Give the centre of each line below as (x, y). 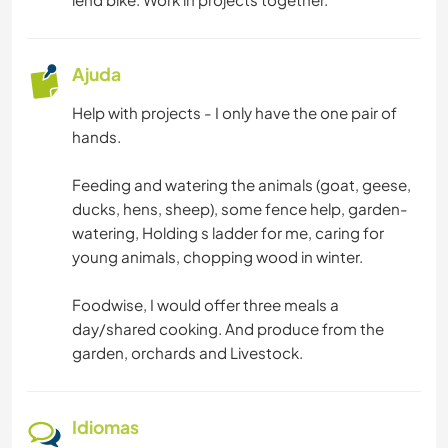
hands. (96, 137)
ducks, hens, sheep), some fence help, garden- (240, 209)
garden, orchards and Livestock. (187, 353)
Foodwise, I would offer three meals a (205, 305)
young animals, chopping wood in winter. (217, 257)
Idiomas (105, 427)
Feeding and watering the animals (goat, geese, (241, 185)
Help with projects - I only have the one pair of (234, 113)
